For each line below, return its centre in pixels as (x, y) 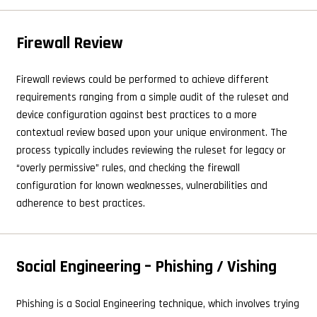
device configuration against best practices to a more (136, 115)
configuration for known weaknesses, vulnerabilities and (142, 186)
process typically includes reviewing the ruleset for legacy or (151, 151)
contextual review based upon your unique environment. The (151, 133)
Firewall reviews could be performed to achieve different (142, 80)
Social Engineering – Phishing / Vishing (146, 267)
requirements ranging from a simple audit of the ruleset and (152, 98)
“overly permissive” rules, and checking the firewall (128, 168)
